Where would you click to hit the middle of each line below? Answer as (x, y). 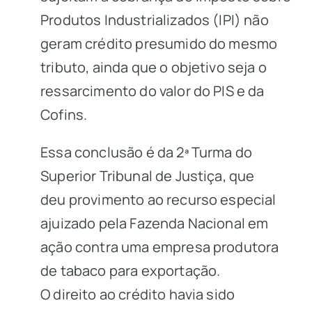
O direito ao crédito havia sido (138, 294)
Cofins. (64, 115)
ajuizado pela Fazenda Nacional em (155, 223)
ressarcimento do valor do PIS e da (153, 91)
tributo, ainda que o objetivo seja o (154, 67)
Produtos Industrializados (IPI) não (155, 20)
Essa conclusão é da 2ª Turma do (147, 152)
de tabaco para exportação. (131, 271)
